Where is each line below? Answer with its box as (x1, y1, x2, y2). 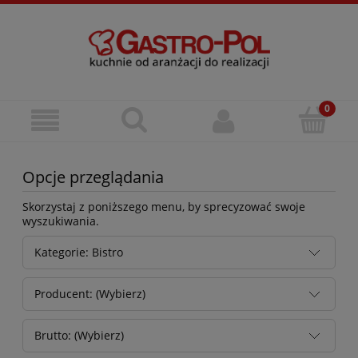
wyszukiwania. (22, 213, 99, 229)
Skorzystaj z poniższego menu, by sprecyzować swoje (22, 198, 305, 214)
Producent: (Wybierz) (34, 286, 145, 302)
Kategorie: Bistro (34, 245, 123, 261)
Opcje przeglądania (22, 165, 164, 188)
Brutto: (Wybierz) (34, 328, 124, 344)
